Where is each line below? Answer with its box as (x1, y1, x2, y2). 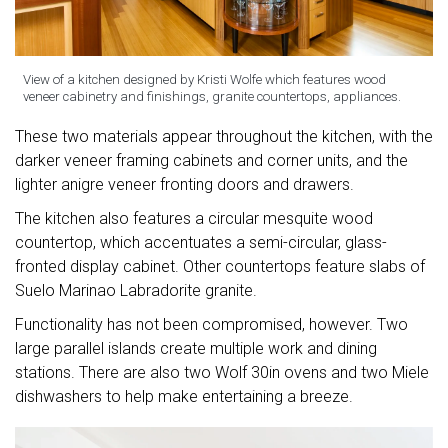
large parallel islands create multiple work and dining (15, 338, 377, 358)
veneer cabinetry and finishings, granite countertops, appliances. (23, 88, 401, 104)
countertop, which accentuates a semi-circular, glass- (15, 232, 387, 252)
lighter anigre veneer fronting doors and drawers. (15, 174, 354, 194)
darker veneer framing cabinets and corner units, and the (15, 150, 408, 170)
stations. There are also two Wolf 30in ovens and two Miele (15, 362, 429, 382)
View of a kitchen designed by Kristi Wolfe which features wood (23, 71, 386, 87)
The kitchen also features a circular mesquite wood (15, 208, 373, 228)
